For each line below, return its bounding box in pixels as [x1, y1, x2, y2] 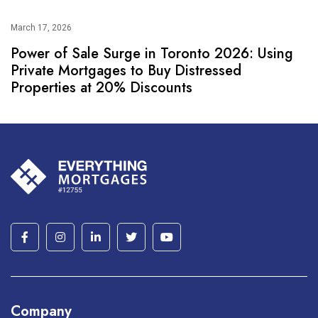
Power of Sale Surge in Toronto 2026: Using [11, 43, 293, 64]
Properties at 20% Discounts [11, 77, 192, 98]
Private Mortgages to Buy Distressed [11, 60, 241, 81]
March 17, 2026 [11, 23, 72, 33]
